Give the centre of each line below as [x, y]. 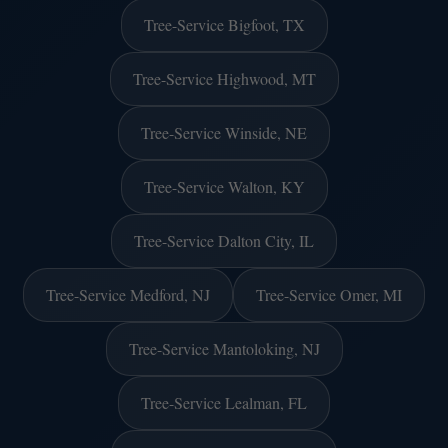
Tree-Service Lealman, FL [224, 402]
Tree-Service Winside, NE [224, 132]
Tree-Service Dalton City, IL [224, 240]
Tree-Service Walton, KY [224, 186]
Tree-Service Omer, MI [329, 294]
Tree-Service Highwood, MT [224, 78]
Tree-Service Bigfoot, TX [224, 24]
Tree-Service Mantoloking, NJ [224, 348]
